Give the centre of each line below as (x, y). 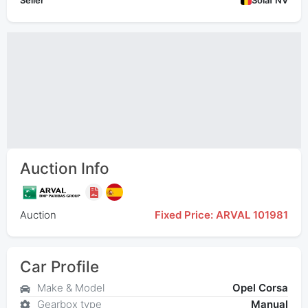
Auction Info (64, 168)
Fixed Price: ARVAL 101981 (222, 214)
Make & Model (70, 288)
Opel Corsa (261, 288)
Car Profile (59, 266)
